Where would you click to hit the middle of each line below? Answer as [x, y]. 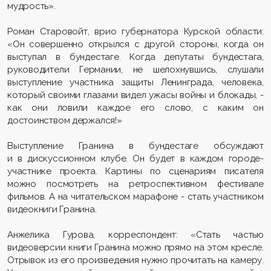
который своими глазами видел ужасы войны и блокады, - [135, 95]
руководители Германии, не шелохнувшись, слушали [135, 70]
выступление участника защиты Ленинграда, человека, [135, 83]
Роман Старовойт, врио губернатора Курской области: [135, 32]
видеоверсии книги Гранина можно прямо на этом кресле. [135, 248]
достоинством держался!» [65, 121]
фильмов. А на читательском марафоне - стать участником [135, 197]
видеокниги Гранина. [52, 210]
